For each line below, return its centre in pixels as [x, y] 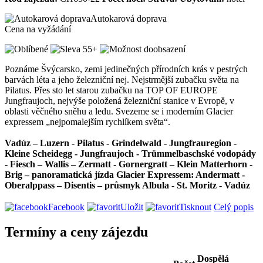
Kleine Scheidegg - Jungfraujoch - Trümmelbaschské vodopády [130, 153]
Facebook [66, 207]
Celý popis [234, 207]
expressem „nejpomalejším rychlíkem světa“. [87, 122]
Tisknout [195, 207]
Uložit [132, 207]
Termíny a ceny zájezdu [76, 232]
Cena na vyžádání [38, 29]
